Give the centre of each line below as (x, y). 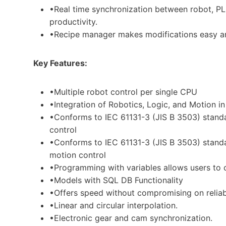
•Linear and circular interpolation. (114, 205)
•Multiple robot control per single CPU (123, 92)
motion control (78, 155)
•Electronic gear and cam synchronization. (131, 218)
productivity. (73, 21)
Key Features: (60, 63)
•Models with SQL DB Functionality (116, 180)
